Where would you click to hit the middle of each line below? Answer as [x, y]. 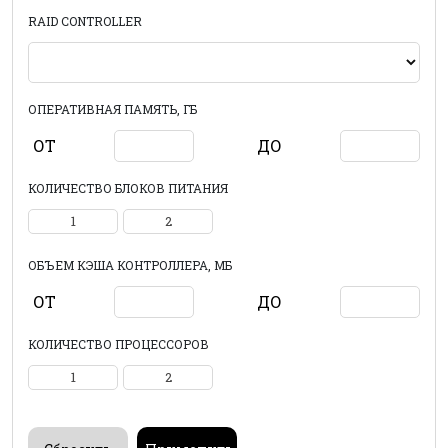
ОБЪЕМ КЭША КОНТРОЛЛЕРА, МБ [130, 265]
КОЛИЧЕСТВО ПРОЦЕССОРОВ [118, 344]
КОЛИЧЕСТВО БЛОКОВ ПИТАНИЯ [128, 188]
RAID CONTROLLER [85, 21]
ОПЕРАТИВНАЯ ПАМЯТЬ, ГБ [112, 109]
